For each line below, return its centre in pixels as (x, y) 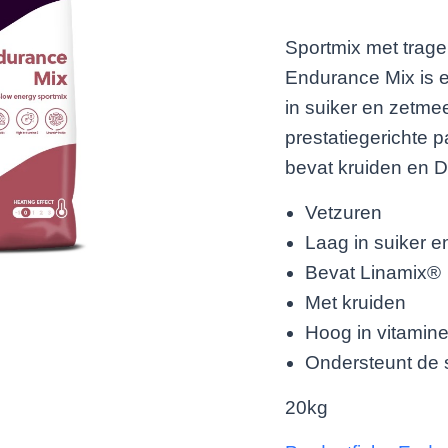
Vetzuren (344, 212)
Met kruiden (356, 302)
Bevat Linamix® (373, 272)
